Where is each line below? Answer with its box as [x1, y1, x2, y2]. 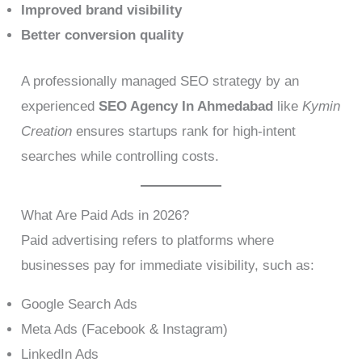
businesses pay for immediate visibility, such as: [21, 257, 315, 273]
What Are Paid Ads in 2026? [21, 207, 190, 223]
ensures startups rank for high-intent [72, 123, 297, 139]
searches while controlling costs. [21, 148, 220, 164]
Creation [21, 123, 73, 139]
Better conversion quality [21, 27, 184, 44]
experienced [21, 98, 99, 114]
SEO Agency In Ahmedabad [99, 98, 274, 114]
